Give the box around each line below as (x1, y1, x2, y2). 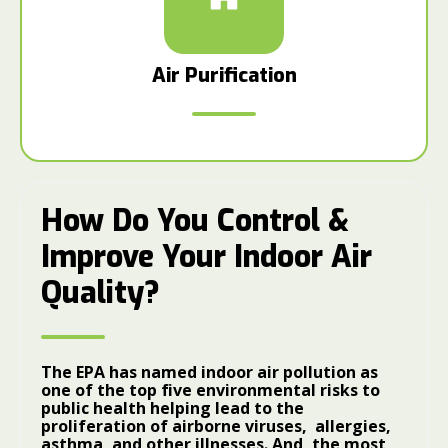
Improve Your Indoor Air (41, 237, 372, 277)
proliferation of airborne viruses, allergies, (41, 415, 391, 437)
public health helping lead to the (41, 397, 304, 419)
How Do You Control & (41, 201, 349, 241)
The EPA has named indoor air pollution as (41, 361, 378, 383)
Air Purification (151, 62, 297, 89)
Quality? (41, 273, 160, 313)
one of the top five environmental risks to (41, 379, 380, 401)
